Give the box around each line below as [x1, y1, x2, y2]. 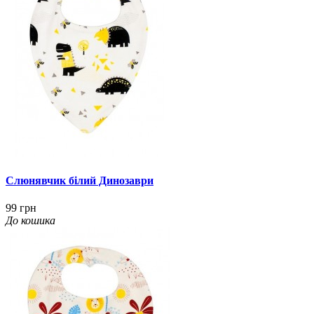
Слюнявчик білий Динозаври [6, 174, 153, 186]
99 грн [6, 202, 36, 214]
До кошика [6, 214, 55, 227]
